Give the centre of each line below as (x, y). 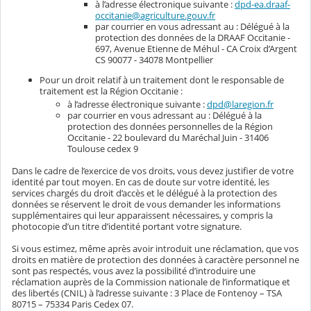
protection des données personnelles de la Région (170, 127)
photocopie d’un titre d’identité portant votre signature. (127, 227)
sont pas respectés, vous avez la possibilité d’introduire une (134, 271)
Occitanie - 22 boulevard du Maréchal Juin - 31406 (168, 138)
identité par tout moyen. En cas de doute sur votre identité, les (141, 182)
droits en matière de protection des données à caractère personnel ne (155, 260)
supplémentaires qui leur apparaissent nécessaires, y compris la (142, 216)
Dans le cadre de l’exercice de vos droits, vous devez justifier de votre (153, 171)
